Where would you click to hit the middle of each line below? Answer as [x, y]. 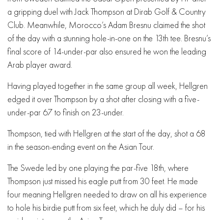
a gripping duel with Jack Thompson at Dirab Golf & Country [107, 11]
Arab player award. [40, 64]
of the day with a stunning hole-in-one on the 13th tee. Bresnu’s [109, 38]
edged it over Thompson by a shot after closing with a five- [103, 99]
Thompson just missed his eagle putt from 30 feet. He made [103, 181]
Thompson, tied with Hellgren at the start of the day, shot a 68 [107, 133]
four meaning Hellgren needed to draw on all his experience [107, 194]
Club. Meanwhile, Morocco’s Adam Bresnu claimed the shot [106, 25]
